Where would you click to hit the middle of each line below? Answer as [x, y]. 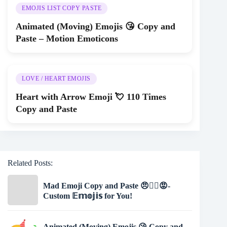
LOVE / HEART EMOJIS [56, 78]
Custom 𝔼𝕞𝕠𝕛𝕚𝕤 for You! [88, 196]
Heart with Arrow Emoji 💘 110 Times [91, 97]
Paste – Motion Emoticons [67, 38]
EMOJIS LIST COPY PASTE [62, 8]
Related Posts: [30, 163]
